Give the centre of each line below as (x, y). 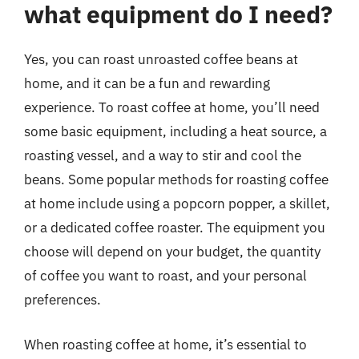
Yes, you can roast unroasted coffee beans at (161, 59)
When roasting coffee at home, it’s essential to (165, 344)
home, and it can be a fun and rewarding (147, 83)
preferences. (63, 300)
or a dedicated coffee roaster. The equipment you (175, 228)
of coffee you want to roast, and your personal (165, 276)
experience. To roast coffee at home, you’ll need (172, 107)
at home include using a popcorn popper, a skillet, (177, 204)
